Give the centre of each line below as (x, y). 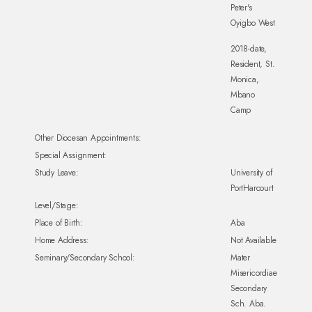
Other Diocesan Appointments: (88, 138)
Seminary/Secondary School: (85, 258)
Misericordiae (254, 273)
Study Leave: (57, 173)
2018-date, (249, 49)
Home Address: (62, 240)
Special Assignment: (71, 155)
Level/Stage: (57, 205)
